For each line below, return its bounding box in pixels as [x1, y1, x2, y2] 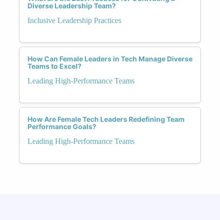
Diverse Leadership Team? [27, 1, 116, 10]
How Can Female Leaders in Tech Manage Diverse [27, 54, 192, 63]
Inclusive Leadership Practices [27, 16, 121, 25]
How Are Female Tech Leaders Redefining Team [27, 114, 185, 123]
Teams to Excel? [27, 61, 82, 70]
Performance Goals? [27, 122, 96, 131]
